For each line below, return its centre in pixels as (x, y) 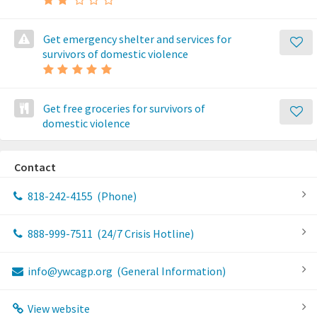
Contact (35, 167)
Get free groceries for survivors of (124, 108)
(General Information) (170, 271)
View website (57, 309)
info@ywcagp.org (70, 271)
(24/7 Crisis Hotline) (144, 234)
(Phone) (115, 196)
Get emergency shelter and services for (137, 39)
